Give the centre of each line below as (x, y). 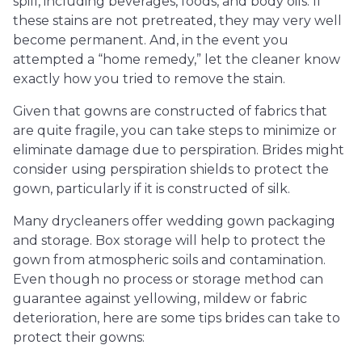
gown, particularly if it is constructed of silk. (152, 189)
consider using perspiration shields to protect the (171, 169)
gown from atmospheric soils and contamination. (169, 260)
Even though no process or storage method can (168, 279)
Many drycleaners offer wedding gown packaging (174, 221)
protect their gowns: (79, 337)
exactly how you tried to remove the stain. (149, 79)
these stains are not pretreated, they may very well (177, 21)
